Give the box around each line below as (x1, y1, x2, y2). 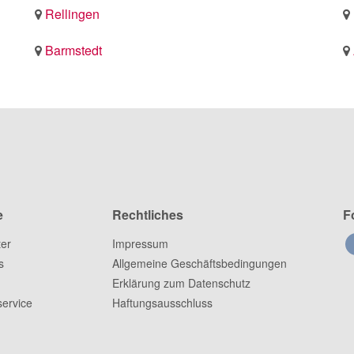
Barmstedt (45, 40, 102, 59)
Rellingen (45, 4, 100, 23)
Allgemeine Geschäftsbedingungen (111, 254, 287, 271)
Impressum (111, 235, 168, 251)
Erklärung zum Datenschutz (111, 274, 250, 291)
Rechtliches (111, 205, 183, 224)
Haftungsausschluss (111, 294, 213, 311)
